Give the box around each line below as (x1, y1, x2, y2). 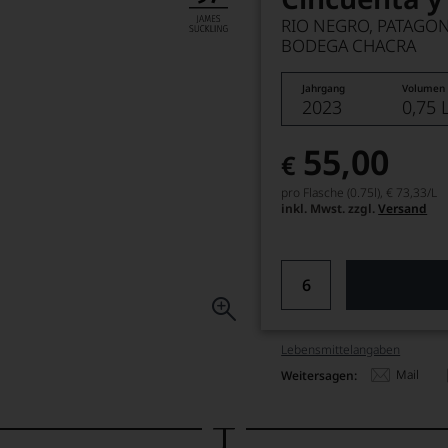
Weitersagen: (281, 366, 358, 384)
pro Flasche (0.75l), (281, 184, 384, 201)
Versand (378, 200, 428, 217)
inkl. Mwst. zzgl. (281, 200, 379, 217)
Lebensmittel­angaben (281, 341, 401, 358)
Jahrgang (302, 81, 346, 95)
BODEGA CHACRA (281, 34, 417, 57)
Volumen (402, 81, 446, 95)
